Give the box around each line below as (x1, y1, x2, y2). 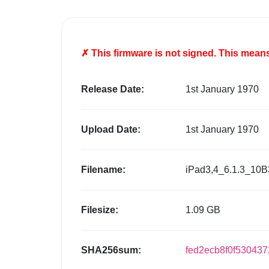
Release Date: (81, 84, 144, 95)
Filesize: (81, 205, 118, 216)
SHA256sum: (81, 245, 141, 256)
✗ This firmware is (81, 48, 165, 59)
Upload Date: (81, 124, 141, 135)
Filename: (81, 165, 125, 175)
